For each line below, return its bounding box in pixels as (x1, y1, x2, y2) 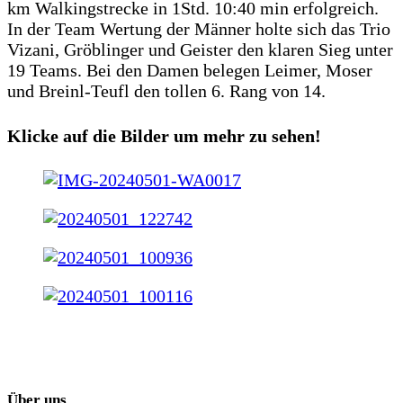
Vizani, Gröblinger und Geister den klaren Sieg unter (7, 40, 393, 60)
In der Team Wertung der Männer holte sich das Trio (7, 19, 390, 40)
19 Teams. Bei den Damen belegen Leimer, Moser (7, 60, 372, 81)
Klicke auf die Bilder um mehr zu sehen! (7, 125, 321, 146)
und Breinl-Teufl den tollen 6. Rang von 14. (7, 81, 326, 102)
